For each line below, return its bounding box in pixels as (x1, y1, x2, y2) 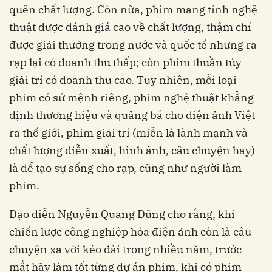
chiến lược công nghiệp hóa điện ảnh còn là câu (9, 225, 251, 239)
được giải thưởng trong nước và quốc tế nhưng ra (9, 38, 257, 52)
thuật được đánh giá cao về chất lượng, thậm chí (9, 20, 251, 35)
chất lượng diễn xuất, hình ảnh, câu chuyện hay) (9, 143, 255, 158)
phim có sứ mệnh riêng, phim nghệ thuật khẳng (9, 90, 254, 105)
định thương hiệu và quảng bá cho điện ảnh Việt (9, 108, 255, 123)
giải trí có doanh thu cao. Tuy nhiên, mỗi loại (9, 73, 237, 87)
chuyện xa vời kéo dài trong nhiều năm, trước (9, 242, 242, 257)
